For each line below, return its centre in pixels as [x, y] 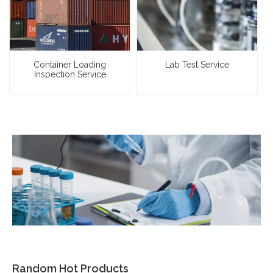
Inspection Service [70, 75]
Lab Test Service [197, 65]
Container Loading [70, 65]
